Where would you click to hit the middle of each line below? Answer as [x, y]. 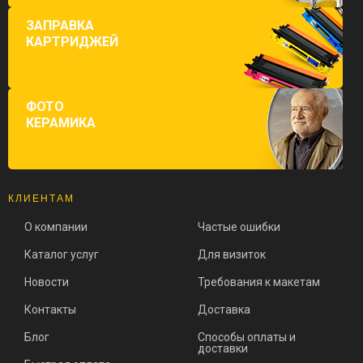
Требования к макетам [259, 282]
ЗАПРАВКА [60, 26]
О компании [56, 227]
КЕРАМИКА [61, 123]
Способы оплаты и [247, 337]
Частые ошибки [239, 227]
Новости [47, 282]
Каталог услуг [62, 255]
